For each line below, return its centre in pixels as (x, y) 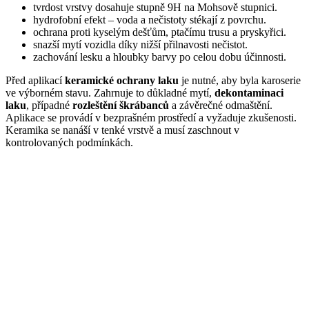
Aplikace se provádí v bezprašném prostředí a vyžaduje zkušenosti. (151, 118)
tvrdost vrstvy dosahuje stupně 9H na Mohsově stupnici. (155, 8)
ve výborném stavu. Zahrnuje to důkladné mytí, (110, 93)
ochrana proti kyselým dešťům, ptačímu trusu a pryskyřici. (160, 32)
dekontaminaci (249, 93)
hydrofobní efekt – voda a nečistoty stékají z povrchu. (150, 20)
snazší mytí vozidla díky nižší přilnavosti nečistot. (140, 45)
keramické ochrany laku (122, 81)
